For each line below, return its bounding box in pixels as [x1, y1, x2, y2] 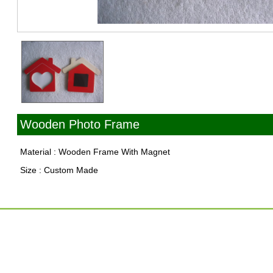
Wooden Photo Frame [19, 118, 140, 131]
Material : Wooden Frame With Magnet [19, 147, 170, 157]
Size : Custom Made [19, 165, 98, 175]
